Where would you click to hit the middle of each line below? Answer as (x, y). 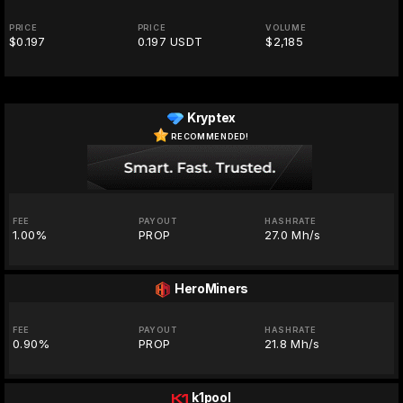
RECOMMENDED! (210, 136)
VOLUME (286, 28)
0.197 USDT (170, 42)
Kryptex (211, 118)
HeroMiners (211, 289)
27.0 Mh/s (292, 235)
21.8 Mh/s (292, 344)
